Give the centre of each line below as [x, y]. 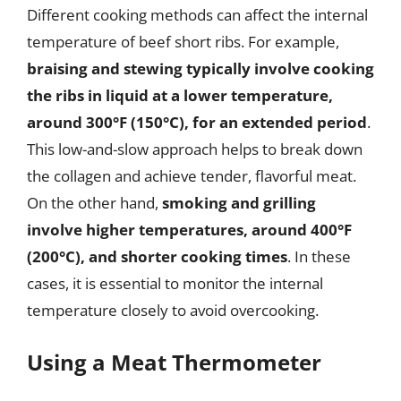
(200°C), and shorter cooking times [157, 256]
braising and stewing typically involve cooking [200, 68]
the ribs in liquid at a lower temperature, [180, 95]
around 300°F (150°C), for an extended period [197, 122]
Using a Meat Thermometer [174, 362]
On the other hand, [94, 203]
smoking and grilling [239, 203]
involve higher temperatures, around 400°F [189, 230]
